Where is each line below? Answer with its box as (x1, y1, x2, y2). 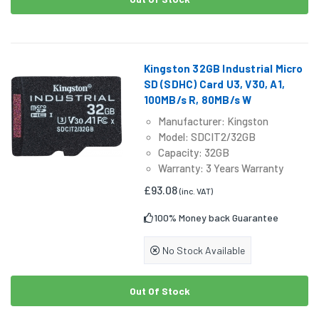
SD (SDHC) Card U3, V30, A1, (143, 78, 286, 91)
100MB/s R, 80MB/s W (143, 93, 252, 107)
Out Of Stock (129, 285, 190, 298)
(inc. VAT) (179, 186, 213, 197)
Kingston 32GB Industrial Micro (143, 62, 303, 75)
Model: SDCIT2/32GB (157, 130, 256, 144)
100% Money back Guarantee (153, 211, 278, 224)
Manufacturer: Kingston (157, 115, 268, 128)
